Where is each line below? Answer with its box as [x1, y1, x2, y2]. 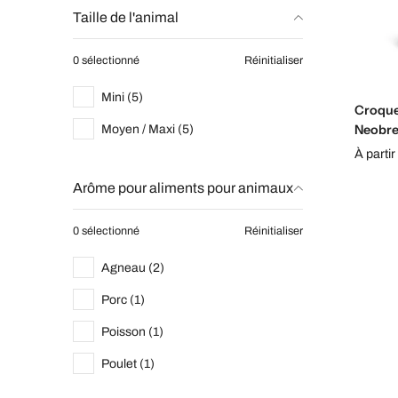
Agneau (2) [101, 260, 164, 275]
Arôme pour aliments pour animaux [73, 180, 293, 195]
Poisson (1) [101, 324, 163, 338]
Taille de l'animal [73, 10, 179, 25]
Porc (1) [101, 292, 145, 306]
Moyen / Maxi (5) [101, 122, 194, 136]
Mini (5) [101, 90, 143, 104]
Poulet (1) [101, 356, 155, 370]
